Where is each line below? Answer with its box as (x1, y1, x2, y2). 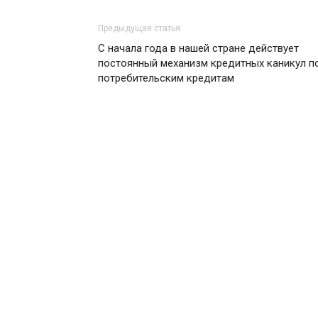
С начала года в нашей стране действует (98, 41, 299, 55)
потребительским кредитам (98, 71, 234, 84)
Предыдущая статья (98, 23, 180, 33)
